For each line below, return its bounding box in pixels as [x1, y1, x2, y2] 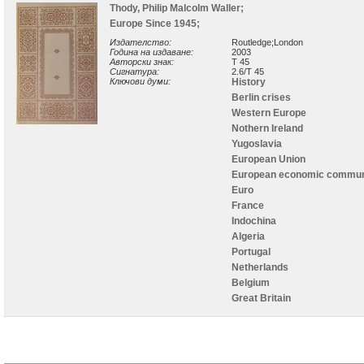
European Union [232, 153, 305, 165]
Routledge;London [232, 37, 303, 47]
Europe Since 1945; [110, 17, 205, 29]
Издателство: [110, 37, 171, 47]
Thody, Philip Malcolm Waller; [110, 2, 249, 14]
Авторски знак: [110, 56, 174, 67]
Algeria [232, 230, 265, 242]
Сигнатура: [110, 66, 159, 76]
